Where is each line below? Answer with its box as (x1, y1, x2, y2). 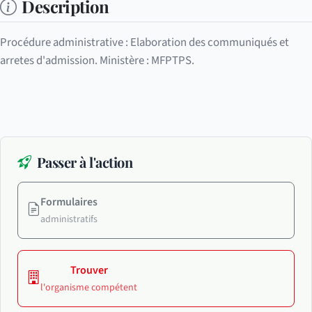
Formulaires (40, 194, 97, 210)
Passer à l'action (36, 152, 132, 171)
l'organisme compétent (40, 280, 137, 295)
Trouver (70, 262, 108, 278)
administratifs (40, 212, 97, 226)
